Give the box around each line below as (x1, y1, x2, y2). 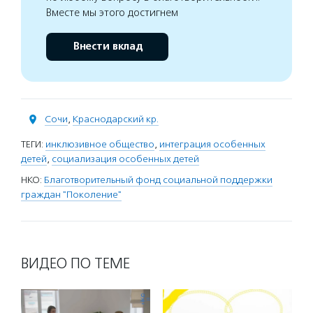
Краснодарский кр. (73, 113, 159, 125)
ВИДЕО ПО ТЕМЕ (21, 254, 130, 272)
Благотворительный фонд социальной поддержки (44, 174, 272, 186)
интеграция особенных (159, 138, 265, 150)
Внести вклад (72, 40, 143, 53)
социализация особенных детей (52, 153, 199, 165)
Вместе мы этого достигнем (46, 6, 178, 19)
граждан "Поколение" (21, 189, 122, 201)
